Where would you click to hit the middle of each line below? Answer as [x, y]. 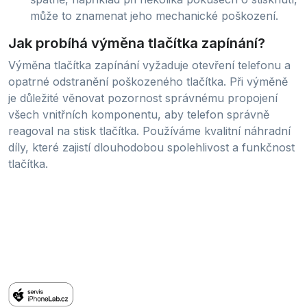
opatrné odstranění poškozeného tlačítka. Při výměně [148, 81]
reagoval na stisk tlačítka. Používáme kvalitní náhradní [149, 131]
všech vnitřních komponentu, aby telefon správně [139, 114]
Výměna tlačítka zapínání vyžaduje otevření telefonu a [149, 65]
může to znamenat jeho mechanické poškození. [154, 15]
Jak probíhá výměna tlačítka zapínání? [137, 42]
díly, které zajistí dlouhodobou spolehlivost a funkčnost [151, 147]
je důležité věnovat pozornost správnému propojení [143, 98]
